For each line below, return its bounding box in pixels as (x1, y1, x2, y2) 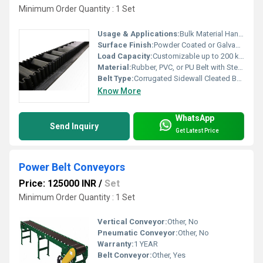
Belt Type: (97, 73, 134, 83)
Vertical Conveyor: (97, 217, 167, 227)
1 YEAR (134, 240, 158, 249)
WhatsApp (176, 113, 214, 123)
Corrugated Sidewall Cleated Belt (134, 73, 237, 83)
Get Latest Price (176, 127, 219, 134)
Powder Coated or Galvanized (154, 40, 235, 49)
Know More (97, 86, 141, 96)
